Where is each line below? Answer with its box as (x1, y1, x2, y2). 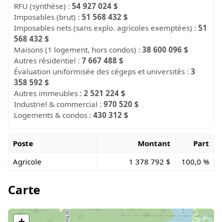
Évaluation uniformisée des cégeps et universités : (14, 66, 191, 76)
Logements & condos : (14, 110, 94, 120)
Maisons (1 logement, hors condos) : (14, 44, 143, 55)
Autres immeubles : (14, 88, 84, 98)
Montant (138, 138, 171, 148)
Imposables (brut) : (14, 11, 82, 22)
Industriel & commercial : (14, 99, 104, 109)
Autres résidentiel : (14, 55, 82, 65)
